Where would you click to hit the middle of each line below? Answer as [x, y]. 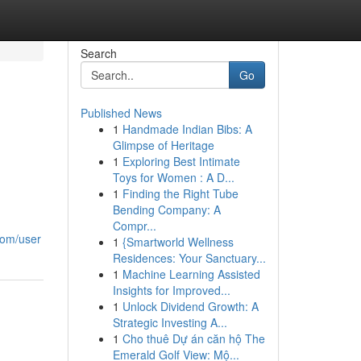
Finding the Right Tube [180, 193]
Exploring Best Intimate [181, 161]
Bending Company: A [166, 210]
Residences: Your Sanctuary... [189, 258]
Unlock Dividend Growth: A [190, 306]
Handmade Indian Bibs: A [187, 129]
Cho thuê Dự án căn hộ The [193, 338]
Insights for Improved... [171, 290]
